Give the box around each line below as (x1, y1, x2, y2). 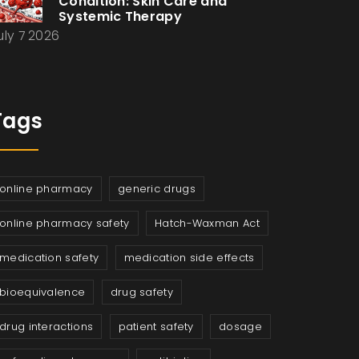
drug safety (110, 284, 173, 300)
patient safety (118, 319, 194, 334)
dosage (219, 319, 262, 334)
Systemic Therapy (58, 7, 182, 26)
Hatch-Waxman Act (155, 216, 260, 231)
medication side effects (123, 250, 255, 265)
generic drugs (117, 181, 196, 196)
